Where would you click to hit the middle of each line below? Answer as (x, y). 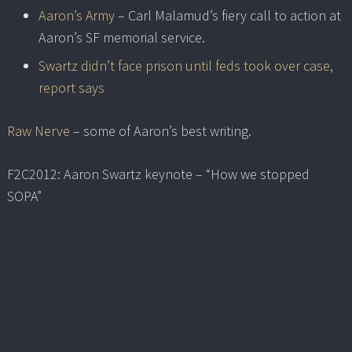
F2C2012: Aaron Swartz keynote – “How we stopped (158, 174)
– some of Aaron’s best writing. (161, 131)
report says (71, 88)
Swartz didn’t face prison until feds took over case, (186, 66)
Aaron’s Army (77, 16)
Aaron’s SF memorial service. (122, 38)
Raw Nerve (38, 131)
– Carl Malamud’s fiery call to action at (228, 16)
